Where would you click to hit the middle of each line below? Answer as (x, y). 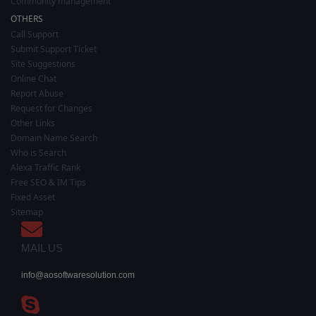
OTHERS (27, 18)
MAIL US (42, 248)
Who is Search (38, 152)
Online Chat (34, 78)
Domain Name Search (54, 138)
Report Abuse (37, 93)
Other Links (33, 123)
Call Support (35, 34)
